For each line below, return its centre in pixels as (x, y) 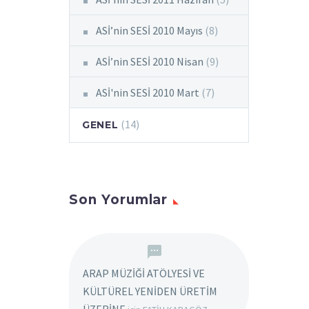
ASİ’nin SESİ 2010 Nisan (150, 61)
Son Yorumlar (119, 200)
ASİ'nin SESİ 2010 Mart (148, 92)
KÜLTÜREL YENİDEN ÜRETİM (150, 291)
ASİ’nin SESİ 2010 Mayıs (149, 30)
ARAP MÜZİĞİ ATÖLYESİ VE (144, 273)
